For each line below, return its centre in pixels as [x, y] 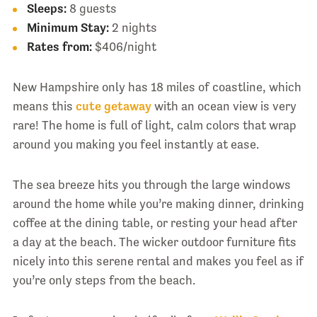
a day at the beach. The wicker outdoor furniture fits [154, 242]
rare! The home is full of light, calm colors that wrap [154, 126]
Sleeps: [48, 9]
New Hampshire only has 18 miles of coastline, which [157, 87]
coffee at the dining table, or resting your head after [155, 223]
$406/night [124, 47]
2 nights [133, 28]
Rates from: [59, 47]
